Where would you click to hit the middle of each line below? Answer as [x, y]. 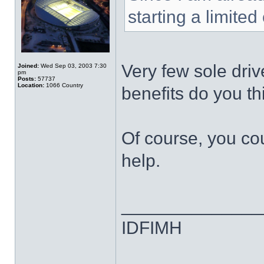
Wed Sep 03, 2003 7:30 [73, 66]
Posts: [27, 79]
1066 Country [64, 85]
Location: [31, 85]
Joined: [28, 66]
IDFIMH [152, 228]
